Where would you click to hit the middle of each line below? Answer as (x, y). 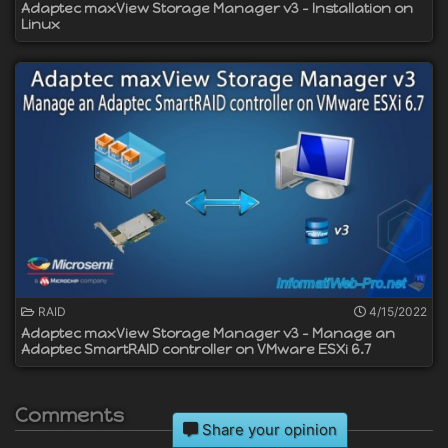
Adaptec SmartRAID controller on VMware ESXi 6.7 (196, 350)
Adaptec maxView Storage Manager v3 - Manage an (208, 334)
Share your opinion (267, 429)
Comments (69, 415)
